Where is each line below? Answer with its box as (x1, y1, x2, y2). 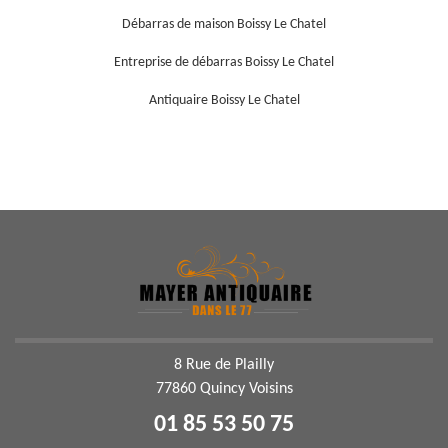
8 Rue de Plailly (174, 356, 274, 373)
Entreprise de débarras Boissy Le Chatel (114, 55, 334, 71)
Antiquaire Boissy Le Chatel (148, 93, 300, 109)
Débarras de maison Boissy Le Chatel (122, 17, 326, 33)
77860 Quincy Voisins (155, 380, 293, 397)
